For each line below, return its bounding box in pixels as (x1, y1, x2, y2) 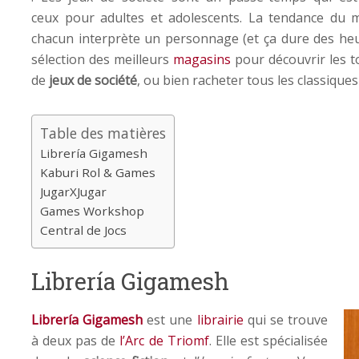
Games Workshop (40, 202, 144, 219)
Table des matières (40, 123, 166, 143)
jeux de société (49, 71, 137, 89)
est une (143, 310, 197, 329)
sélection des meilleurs (31, 50, 173, 68)
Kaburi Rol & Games (40, 163, 155, 180)
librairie (196, 310, 244, 329)
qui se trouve (243, 310, 329, 329)
